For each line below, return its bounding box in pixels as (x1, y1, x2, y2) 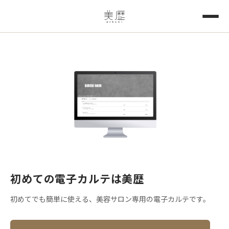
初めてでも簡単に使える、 (10, 194, 96, 204)
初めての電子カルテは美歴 (10, 171, 145, 186)
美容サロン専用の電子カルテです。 (96, 194, 210, 204)
